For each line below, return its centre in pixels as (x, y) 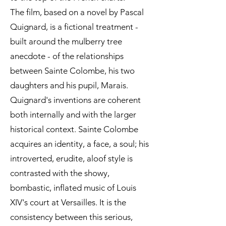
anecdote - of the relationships (67, 56)
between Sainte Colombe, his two (72, 71)
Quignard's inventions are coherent (75, 100)
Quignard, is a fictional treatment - (74, 27)
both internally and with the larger (73, 115)
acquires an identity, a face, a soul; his (79, 144)
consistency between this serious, (71, 217)
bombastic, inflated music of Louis (73, 188)
